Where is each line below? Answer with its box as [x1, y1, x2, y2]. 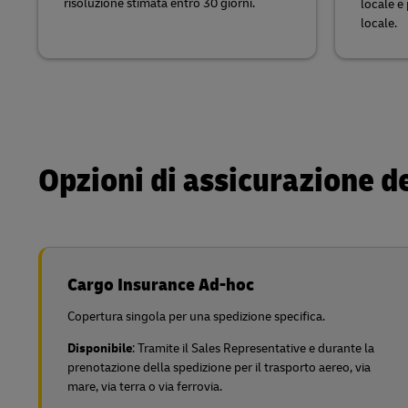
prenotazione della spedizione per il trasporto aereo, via [67, 360, 371, 375]
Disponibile [67, 341, 132, 356]
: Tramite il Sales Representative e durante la [132, 341, 374, 356]
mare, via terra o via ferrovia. [67, 379, 222, 394]
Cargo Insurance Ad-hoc [67, 273, 254, 296]
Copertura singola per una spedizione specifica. [67, 309, 325, 324]
